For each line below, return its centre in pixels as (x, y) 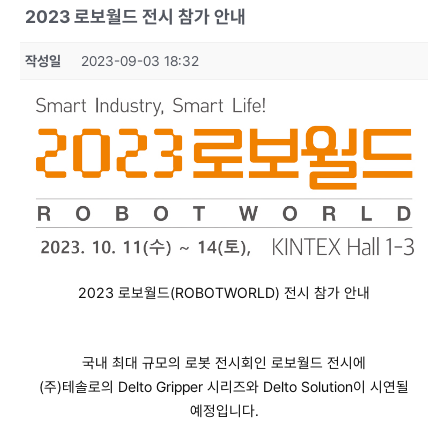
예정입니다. (224, 411)
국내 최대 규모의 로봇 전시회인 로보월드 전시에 (224, 363)
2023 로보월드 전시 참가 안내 (135, 16)
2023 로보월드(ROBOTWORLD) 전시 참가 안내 (224, 293)
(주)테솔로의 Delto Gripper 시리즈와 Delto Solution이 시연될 (224, 387)
